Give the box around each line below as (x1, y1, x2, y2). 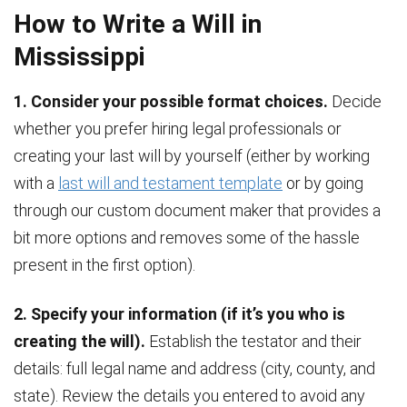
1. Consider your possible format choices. (14, 91, 332, 111)
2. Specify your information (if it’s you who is (14, 303, 345, 323)
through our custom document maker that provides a (14, 200, 381, 220)
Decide (332, 91, 382, 111)
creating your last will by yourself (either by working (14, 145, 370, 165)
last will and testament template (58, 173, 283, 193)
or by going (283, 173, 363, 193)
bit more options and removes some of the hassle (14, 227, 360, 247)
